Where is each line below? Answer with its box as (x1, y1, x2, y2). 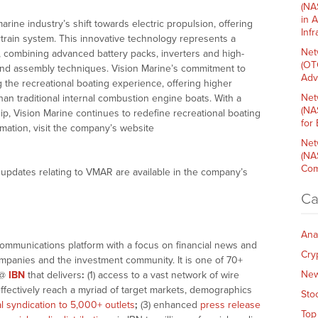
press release (200, 299, 261, 312)
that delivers (25, 269, 82, 282)
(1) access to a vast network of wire (84, 269, 239, 282)
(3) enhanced (138, 299, 200, 312)
